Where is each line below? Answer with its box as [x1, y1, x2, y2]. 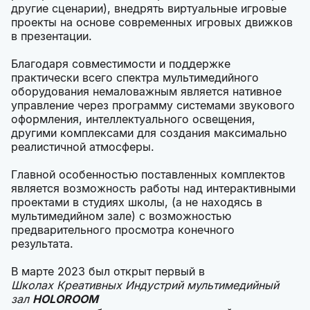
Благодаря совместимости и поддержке [11, 57, 230, 71]
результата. [11, 237, 73, 251]
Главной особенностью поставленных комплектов [11, 167, 285, 182]
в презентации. [11, 29, 92, 44]
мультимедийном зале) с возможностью [11, 209, 231, 224]
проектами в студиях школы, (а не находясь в [11, 195, 262, 210]
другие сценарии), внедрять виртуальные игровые [11, 1, 286, 16]
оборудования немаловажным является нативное [11, 84, 282, 99]
